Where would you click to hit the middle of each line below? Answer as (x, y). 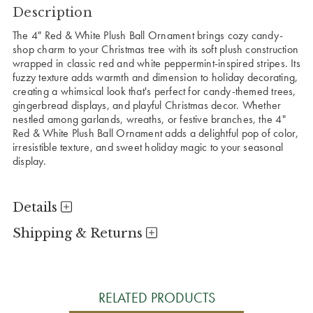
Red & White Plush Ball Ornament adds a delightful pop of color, (156, 133)
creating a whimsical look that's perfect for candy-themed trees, (154, 91)
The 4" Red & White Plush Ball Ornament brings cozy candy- (148, 35)
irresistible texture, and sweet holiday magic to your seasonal (148, 147)
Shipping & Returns (79, 233)
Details (37, 207)
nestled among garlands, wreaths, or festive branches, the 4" (149, 119)
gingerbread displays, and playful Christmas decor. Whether (147, 105)
